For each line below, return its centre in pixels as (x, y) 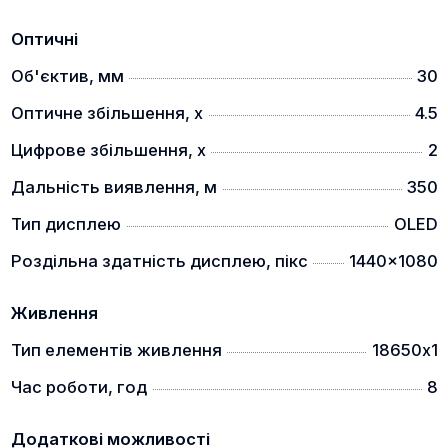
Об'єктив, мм (67, 76)
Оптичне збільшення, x (106, 113)
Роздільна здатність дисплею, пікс (159, 261)
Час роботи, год (78, 387)
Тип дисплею (65, 224)
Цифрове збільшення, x (108, 150)
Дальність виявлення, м (113, 187)
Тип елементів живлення (116, 350)
